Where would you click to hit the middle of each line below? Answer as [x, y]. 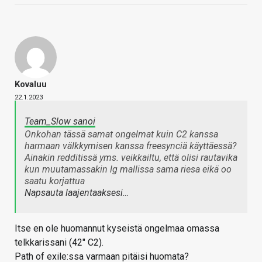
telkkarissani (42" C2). [59, 242]
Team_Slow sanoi [60, 121]
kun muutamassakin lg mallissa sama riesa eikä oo [128, 169]
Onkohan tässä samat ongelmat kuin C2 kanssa [121, 134]
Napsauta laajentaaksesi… [77, 192]
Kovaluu [31, 84]
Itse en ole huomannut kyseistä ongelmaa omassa [117, 228]
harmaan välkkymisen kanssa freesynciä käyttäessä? [130, 146]
